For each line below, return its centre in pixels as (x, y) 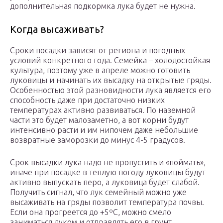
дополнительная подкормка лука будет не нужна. (103, 6)
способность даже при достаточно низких (87, 100)
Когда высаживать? (57, 29)
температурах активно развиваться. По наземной (103, 110)
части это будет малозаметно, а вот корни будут (99, 120)
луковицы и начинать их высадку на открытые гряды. (111, 80)
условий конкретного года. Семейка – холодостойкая (110, 60)
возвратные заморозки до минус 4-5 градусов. (98, 140)
